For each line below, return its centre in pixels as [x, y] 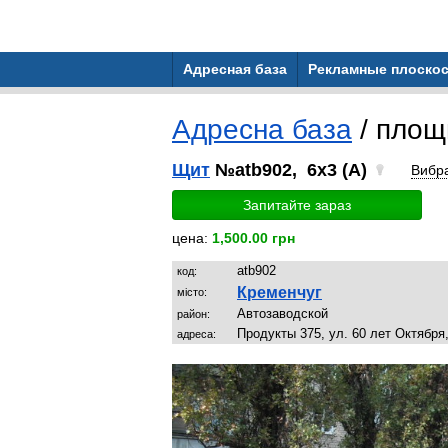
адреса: [196, 334]
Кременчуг [279, 292]
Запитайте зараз [297, 205]
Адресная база [235, 69]
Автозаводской [282, 313]
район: [193, 314]
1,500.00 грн [253, 238]
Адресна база [262, 129]
